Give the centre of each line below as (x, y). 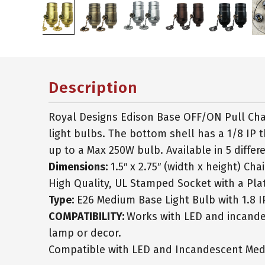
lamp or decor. (85, 233)
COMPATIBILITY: (88, 216)
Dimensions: (78, 167)
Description (93, 88)
